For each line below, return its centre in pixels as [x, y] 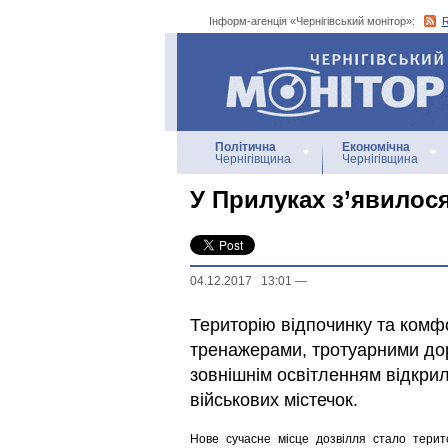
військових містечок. [274, 400]
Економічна [376, 147]
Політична [245, 147]
